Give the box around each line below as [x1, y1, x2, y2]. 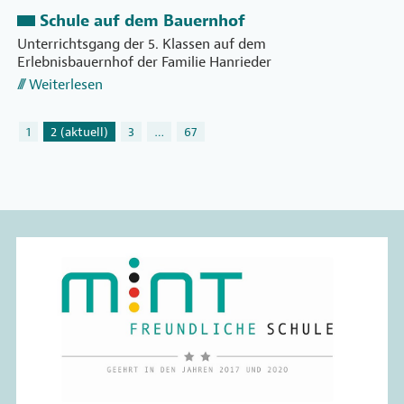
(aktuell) [60, 124, 108, 141]
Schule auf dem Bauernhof [40, 11, 245, 32]
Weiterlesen [29, 76, 103, 95]
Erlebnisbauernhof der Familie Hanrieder [17, 53, 271, 72]
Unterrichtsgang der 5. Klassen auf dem [17, 35, 266, 54]
